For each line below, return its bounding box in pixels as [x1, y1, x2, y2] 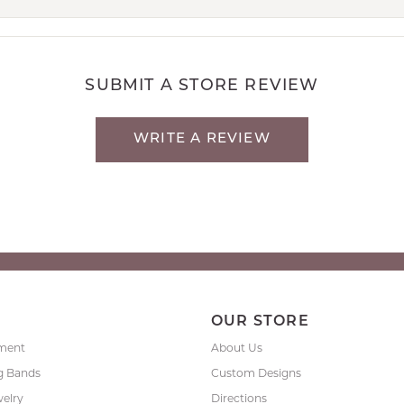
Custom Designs [211, 365, 301, 380]
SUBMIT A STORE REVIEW [85, 78, 319, 94]
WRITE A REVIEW [133, 132, 271, 146]
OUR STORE [211, 314, 309, 329]
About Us [211, 340, 262, 354]
